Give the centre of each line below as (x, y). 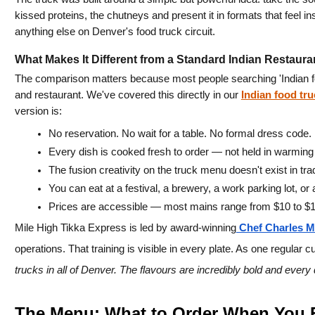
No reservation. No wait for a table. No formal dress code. (180, 133)
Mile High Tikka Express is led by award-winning (125, 227)
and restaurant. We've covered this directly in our (128, 95)
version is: (38, 111)
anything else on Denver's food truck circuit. (115, 31)
